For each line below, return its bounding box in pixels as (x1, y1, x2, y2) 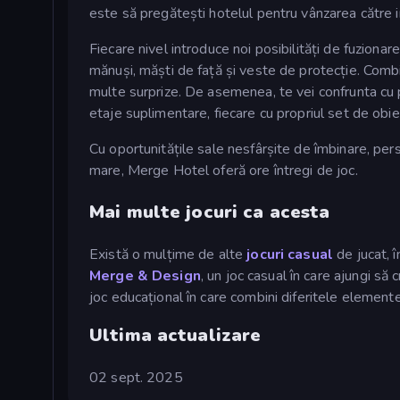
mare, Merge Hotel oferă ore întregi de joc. (89, 160, 358, 180)
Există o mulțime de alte (89, 244, 247, 264)
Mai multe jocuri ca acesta (89, 199, 330, 224)
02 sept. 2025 (89, 367, 183, 387)
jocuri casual (246, 244, 334, 264)
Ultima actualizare (89, 322, 262, 347)
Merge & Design (89, 265, 201, 286)
